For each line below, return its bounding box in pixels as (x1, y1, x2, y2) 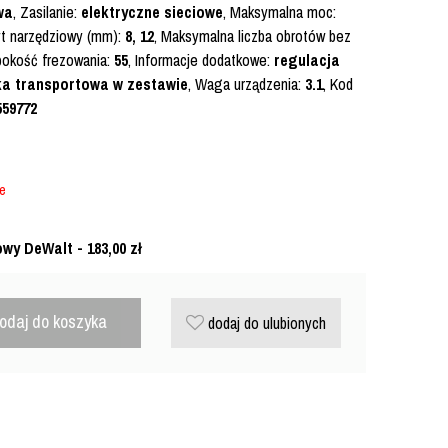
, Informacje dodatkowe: (128, 49, 274, 71)
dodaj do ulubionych (204, 312, 326, 334)
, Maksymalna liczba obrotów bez (154, 25, 351, 47)
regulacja (274, 49, 340, 71)
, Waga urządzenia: (188, 73, 305, 95)
